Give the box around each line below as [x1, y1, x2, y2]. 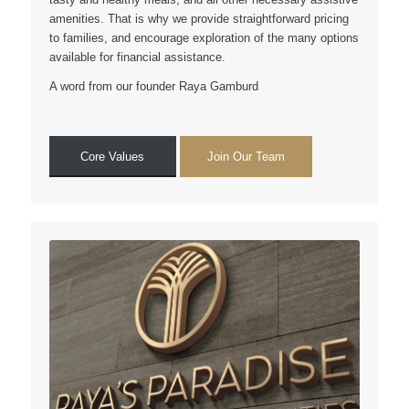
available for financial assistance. [48, 50, 225, 65]
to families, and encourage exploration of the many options [48, 31, 359, 46]
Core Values [80, 150, 145, 164]
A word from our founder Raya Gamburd [48, 79, 258, 94]
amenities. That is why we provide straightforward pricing [48, 12, 349, 26]
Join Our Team [206, 150, 285, 164]
